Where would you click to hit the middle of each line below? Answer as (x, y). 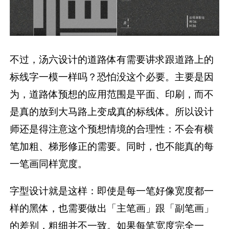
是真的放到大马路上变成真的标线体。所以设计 (112, 111)
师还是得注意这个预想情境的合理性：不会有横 (112, 129)
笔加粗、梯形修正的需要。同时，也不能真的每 (112, 146)
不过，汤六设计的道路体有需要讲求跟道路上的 (112, 59)
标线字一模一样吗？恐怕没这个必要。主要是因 (112, 76)
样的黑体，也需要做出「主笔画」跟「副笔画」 (112, 208)
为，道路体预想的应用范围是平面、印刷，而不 (112, 94)
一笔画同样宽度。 (49, 163)
